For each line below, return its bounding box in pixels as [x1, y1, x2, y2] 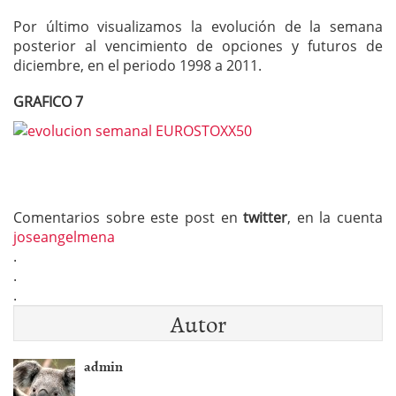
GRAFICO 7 [13, 92, 83, 112]
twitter [243, 207, 288, 227]
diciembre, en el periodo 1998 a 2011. [13, 56, 262, 76]
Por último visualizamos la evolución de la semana [13, 17, 383, 37]
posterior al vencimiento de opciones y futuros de [13, 36, 383, 57]
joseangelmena [13, 226, 115, 247]
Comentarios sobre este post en [13, 207, 244, 227]
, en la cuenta [287, 207, 383, 227]
